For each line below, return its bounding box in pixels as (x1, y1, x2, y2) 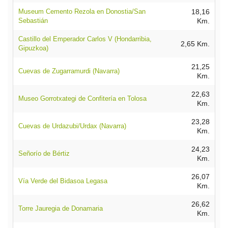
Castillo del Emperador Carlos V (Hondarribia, (18, 35, 152, 43)
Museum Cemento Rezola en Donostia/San (18, 8, 146, 15)
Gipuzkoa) (18, 44, 48, 52)
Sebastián (18, 17, 48, 24)
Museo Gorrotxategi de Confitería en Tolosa (18, 95, 147, 102)
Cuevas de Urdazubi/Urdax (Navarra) (18, 122, 126, 130)
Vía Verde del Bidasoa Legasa (18, 177, 107, 185)
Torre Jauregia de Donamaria (18, 205, 103, 212)
